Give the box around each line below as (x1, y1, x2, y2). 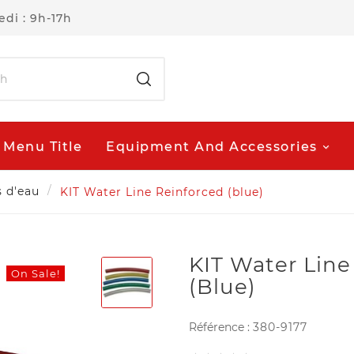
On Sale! (11, 266, 61, 280)
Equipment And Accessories (106, 138, 318, 154)
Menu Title (3, 138, 82, 154)
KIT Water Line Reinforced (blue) (60, 184, 264, 199)
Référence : (189, 319, 253, 334)
